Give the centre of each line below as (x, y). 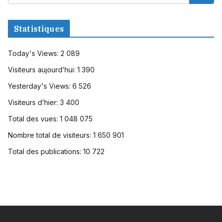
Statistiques (39, 29)
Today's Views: (34, 54)
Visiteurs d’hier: (34, 103)
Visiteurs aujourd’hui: (43, 70)
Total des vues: (34, 119)
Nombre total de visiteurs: (51, 135)
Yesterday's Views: (40, 86)
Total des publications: (46, 152)
